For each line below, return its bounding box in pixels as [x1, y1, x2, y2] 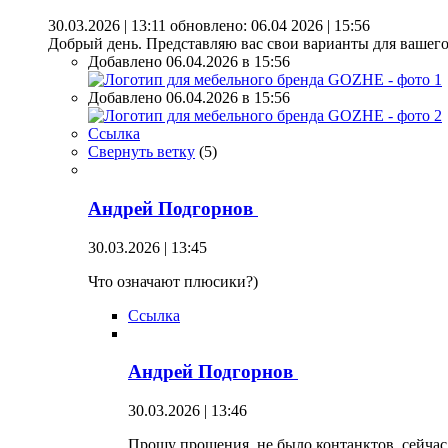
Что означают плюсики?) [88, 272, 258, 290]
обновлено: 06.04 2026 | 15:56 [166, 17, 370, 35]
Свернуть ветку [88, 143, 195, 161]
